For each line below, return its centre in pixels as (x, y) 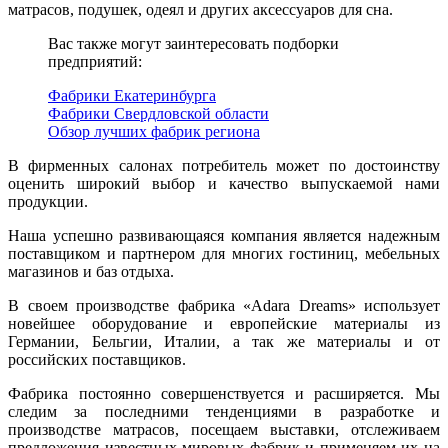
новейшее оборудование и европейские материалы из (224, 324)
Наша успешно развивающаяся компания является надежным (224, 236)
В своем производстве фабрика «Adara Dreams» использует (224, 306)
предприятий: (95, 62)
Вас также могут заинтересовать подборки (193, 44)
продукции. (48, 202)
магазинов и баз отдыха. (91, 272)
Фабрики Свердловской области (158, 114)
